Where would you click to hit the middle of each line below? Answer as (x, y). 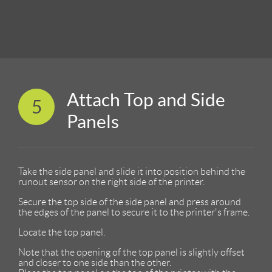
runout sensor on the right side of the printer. (111, 182)
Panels (93, 122)
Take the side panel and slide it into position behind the (132, 172)
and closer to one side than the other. (95, 263)
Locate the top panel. (62, 233)
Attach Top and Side (146, 100)
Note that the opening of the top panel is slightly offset (131, 253)
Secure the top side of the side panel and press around (130, 202)
